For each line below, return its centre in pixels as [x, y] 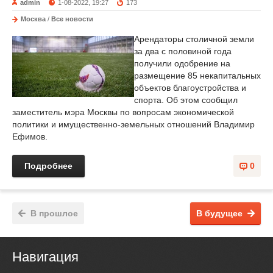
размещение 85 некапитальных [197, 76]
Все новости [72, 19]
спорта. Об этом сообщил [186, 100]
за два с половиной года [183, 51]
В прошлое [54, 213]
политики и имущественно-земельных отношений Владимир [133, 124]
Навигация [45, 257]
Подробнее [48, 166]
